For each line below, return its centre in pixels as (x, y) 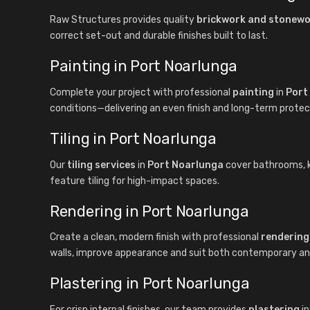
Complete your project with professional (141, 92)
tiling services (101, 165)
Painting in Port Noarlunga (144, 66)
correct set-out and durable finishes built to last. (159, 36)
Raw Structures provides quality (123, 20)
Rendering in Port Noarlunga (149, 211)
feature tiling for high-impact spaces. (135, 181)
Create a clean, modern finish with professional (155, 237)
